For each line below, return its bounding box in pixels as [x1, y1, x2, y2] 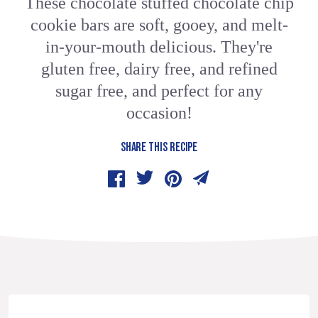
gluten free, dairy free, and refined [40, 60, 278, 79]
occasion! [126, 104, 192, 123]
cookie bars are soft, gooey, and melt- [30, 16, 288, 35]
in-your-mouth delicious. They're [45, 38, 273, 57]
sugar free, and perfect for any [55, 82, 263, 101]
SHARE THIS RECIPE [120, 140, 198, 155]
